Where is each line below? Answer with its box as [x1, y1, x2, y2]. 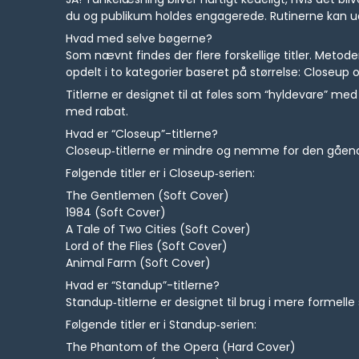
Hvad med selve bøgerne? [66, 30, 213, 47]
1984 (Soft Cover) [66, 204, 167, 221]
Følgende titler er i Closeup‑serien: [66, 165, 256, 182]
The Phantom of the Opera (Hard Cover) [66, 339, 296, 356]
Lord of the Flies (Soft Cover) [66, 238, 228, 255]
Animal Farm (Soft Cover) [66, 255, 212, 272]
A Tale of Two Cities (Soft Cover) [66, 221, 252, 238]
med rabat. [66, 103, 129, 120]
